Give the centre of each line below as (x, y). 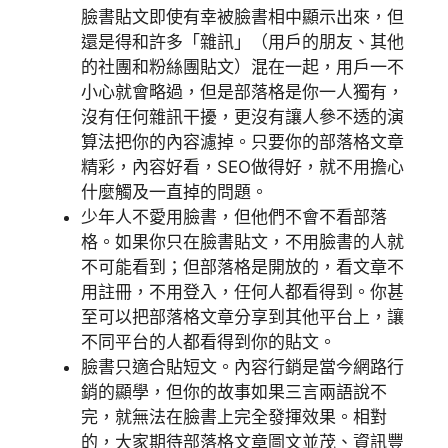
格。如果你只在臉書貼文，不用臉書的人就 (242, 242)
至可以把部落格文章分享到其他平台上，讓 (242, 317)
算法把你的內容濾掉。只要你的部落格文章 (242, 142)
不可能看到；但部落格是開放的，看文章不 (242, 267)
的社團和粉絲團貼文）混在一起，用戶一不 (242, 67)
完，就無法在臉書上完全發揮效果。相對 (234, 417)
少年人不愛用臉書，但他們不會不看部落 (234, 217)
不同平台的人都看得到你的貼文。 (208, 342)
